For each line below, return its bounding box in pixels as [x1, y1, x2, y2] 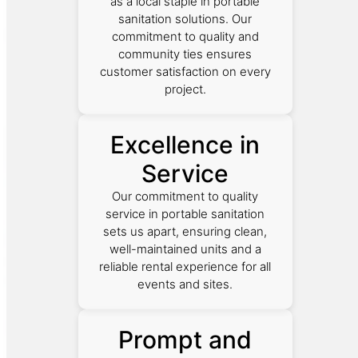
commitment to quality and [111, 28, 259, 44]
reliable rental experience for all [99, 258, 272, 274]
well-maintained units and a [109, 241, 261, 257]
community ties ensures [118, 46, 253, 62]
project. [164, 81, 206, 97]
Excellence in [110, 129, 261, 159]
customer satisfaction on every [99, 63, 271, 79]
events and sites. [137, 276, 233, 292]
